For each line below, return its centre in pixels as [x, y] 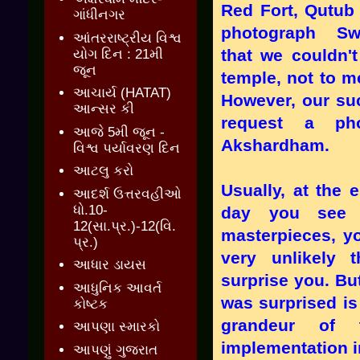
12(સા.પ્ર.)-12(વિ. [125, 226]
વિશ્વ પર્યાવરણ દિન [127, 148]
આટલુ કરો [104, 171]
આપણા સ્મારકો [117, 327]
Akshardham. [275, 145]
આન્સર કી [104, 109]
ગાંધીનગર [100, 15]
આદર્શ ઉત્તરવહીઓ [128, 194]
